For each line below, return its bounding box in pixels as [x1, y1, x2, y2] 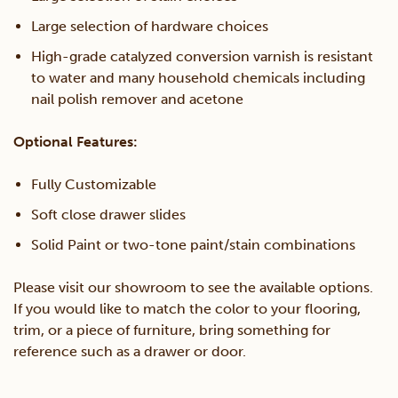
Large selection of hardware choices [31, 18, 268, 36]
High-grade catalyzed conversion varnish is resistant [31, 48, 373, 66]
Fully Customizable [31, 176, 156, 194]
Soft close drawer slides [31, 206, 186, 224]
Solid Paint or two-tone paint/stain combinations [31, 236, 355, 254]
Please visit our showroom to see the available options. [13, 279, 373, 297]
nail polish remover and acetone [31, 91, 243, 108]
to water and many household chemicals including [31, 69, 365, 87]
